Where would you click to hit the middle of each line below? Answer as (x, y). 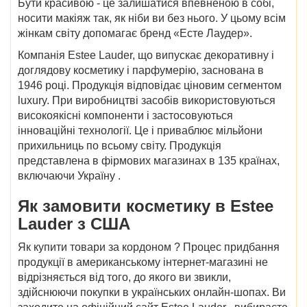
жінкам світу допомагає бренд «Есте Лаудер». (136, 33)
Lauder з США (74, 223)
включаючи (48, 175)
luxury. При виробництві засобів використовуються (147, 100)
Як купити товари (63, 247)
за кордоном (141, 247)
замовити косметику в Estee (158, 206)
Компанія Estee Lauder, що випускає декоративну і (146, 55)
